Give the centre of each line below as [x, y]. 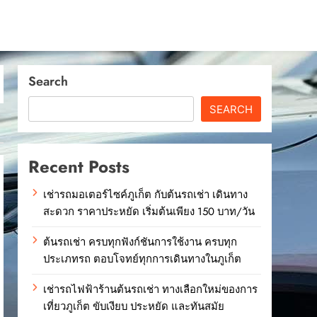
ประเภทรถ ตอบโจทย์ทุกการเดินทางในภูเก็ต [143, 259]
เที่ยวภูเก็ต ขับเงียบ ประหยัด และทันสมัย [134, 307]
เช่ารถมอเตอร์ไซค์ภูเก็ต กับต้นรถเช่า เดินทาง [146, 195]
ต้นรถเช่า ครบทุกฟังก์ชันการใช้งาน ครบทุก [140, 242]
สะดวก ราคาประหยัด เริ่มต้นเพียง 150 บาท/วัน [149, 212]
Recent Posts [79, 167]
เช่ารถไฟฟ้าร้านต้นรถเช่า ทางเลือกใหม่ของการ [151, 290]
